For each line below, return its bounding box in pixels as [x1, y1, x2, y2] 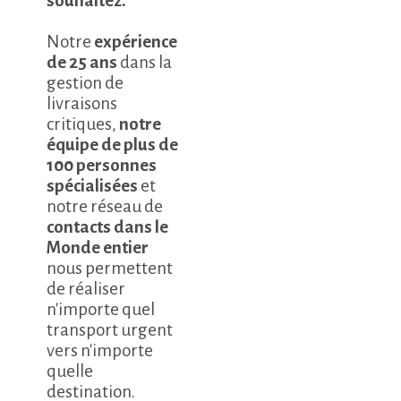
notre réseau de [47, 197, 164, 217]
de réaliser [47, 279, 126, 299]
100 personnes [47, 156, 158, 175]
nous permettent [47, 259, 174, 278]
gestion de [47, 73, 124, 93]
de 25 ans [47, 53, 118, 73]
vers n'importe [47, 341, 154, 361]
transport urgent [47, 320, 174, 340]
